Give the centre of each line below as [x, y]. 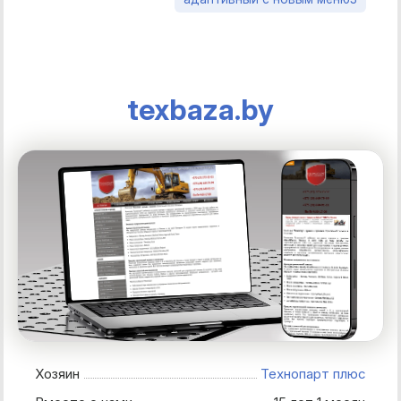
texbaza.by [200, 109]
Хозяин [62, 374]
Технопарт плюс [313, 374]
